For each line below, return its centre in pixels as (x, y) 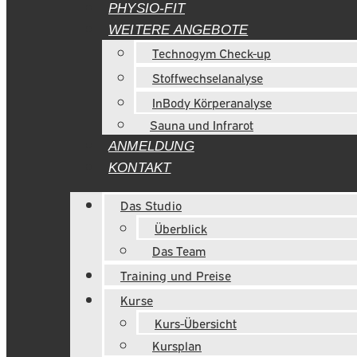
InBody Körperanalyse (212, 102)
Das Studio (151, 205)
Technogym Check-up (212, 53)
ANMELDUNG (151, 146)
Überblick (181, 228)
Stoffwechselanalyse (208, 77)
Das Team (179, 250)
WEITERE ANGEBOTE (178, 30)
